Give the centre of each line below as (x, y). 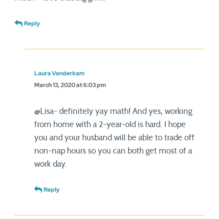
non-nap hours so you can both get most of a (113, 151)
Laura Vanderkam (59, 73)
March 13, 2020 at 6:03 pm (70, 85)
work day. (51, 164)
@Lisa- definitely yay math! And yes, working (113, 111)
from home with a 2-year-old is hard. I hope (110, 124)
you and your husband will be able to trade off (114, 138)
